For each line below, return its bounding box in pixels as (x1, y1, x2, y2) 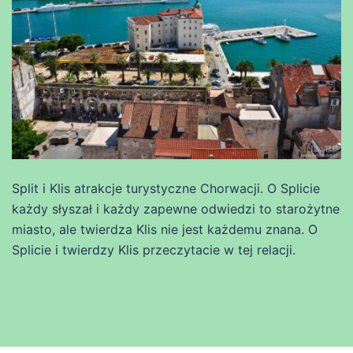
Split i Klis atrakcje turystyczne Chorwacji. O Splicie (12, 180, 320, 196)
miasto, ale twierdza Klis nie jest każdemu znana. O (12, 221, 318, 237)
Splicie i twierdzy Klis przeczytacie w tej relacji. (12, 241, 295, 258)
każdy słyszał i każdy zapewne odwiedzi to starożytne (12, 200, 340, 217)
